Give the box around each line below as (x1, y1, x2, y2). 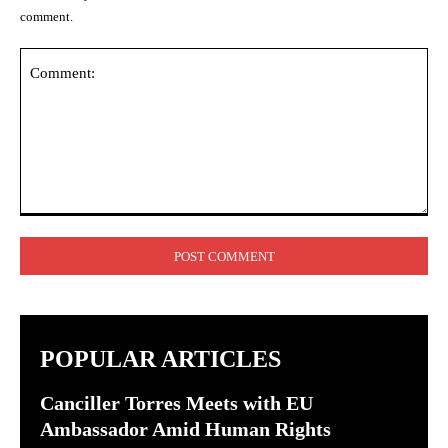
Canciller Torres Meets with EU (40, 392, 313, 414)
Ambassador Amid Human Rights (40, 418, 331, 440)
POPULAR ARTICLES (40, 346, 281, 372)
